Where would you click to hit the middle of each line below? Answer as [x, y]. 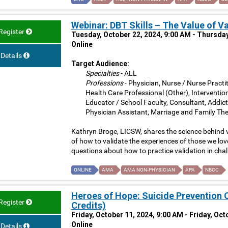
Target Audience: [100, 64]
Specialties [102, 74]
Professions [104, 83]
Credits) [88, 206]
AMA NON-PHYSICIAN [149, 170]
